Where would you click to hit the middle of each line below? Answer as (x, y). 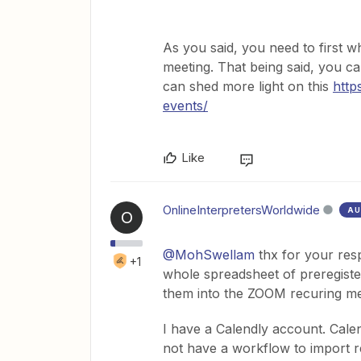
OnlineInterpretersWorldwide (241, 210)
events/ (185, 106)
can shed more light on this (248, 86)
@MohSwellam (209, 255)
